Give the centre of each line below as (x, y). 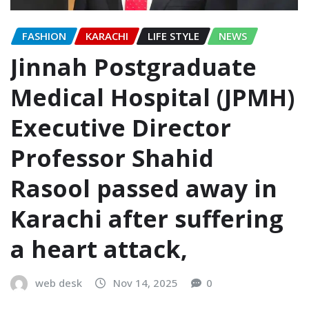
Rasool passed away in (144, 189)
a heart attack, (99, 249)
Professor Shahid (112, 158)
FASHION (44, 36)
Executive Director (121, 128)
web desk (59, 283)
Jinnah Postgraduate (133, 67)
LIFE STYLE (173, 36)
